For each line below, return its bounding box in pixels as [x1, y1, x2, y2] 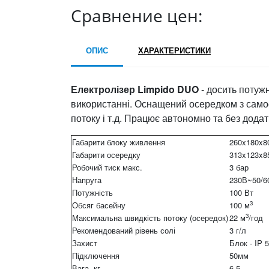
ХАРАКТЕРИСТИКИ [138, 44, 211, 56]
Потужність [72, 186, 113, 198]
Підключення [72, 249, 119, 261]
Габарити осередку [72, 148, 141, 160]
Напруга [72, 174, 101, 186]
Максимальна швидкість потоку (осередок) [72, 211, 228, 223]
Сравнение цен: [71, 4, 202, 27]
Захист [72, 237, 97, 249]
